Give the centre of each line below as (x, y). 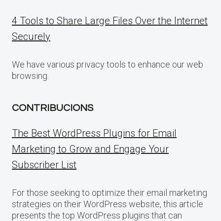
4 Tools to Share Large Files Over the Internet (110, 20)
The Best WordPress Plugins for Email (94, 133)
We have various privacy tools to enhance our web (108, 64)
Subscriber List (44, 165)
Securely (31, 36)
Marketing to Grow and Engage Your (90, 149)
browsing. (30, 75)
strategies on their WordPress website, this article (108, 204)
